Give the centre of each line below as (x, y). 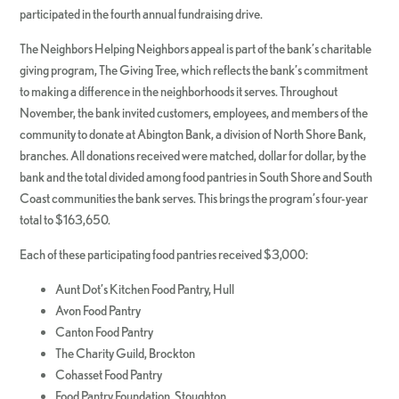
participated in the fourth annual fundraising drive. (142, 14)
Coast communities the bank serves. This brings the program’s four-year (194, 199)
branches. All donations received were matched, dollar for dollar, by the (193, 156)
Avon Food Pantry (98, 311)
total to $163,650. (65, 220)
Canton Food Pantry (105, 332)
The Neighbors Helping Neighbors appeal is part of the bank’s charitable (196, 49)
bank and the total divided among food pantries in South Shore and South (196, 177)
